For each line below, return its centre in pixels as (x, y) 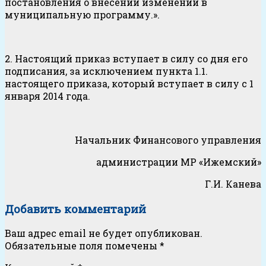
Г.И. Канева (233, 183)
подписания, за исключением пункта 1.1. (106, 71)
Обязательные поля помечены (82, 246)
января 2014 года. (47, 96)
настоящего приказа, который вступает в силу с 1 (129, 83)
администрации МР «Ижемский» (179, 161)
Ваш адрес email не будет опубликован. (104, 233)
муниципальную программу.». (82, 14)
